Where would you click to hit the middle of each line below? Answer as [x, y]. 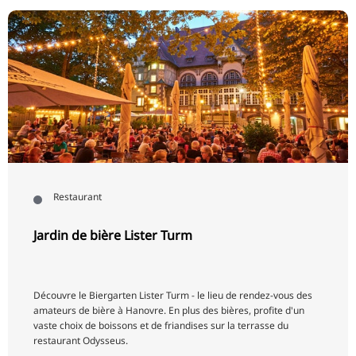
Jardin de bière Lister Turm [113, 236]
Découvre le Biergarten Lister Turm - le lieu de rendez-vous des [173, 296]
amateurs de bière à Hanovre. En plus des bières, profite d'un [169, 311]
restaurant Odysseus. [81, 341]
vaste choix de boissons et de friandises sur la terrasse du [161, 326]
